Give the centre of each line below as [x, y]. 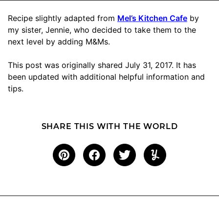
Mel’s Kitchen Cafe [152, 18]
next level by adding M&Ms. [59, 41]
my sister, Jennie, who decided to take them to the [102, 30]
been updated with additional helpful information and [106, 77]
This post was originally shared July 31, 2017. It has [102, 65]
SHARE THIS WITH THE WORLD [109, 126]
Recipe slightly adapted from [63, 18]
